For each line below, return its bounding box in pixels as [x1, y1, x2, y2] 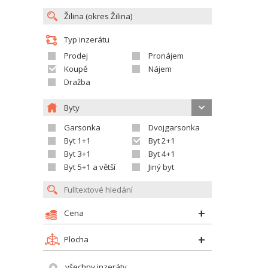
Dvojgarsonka [148, 122, 200, 133]
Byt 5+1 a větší [64, 162, 115, 172]
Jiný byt [148, 162, 174, 172]
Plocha [64, 234, 89, 245]
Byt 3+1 [64, 148, 91, 159]
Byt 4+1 [148, 148, 175, 159]
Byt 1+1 [64, 135, 91, 146]
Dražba [64, 77, 90, 87]
